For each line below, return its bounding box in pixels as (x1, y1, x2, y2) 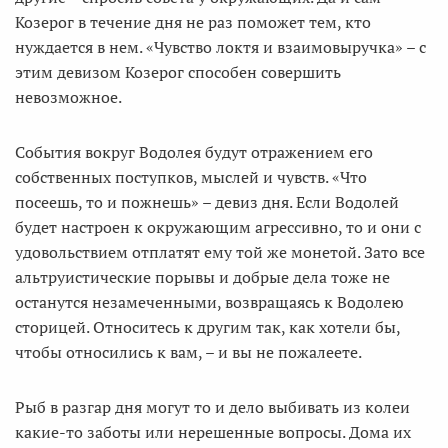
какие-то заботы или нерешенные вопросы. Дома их (15, 421, 411, 443)
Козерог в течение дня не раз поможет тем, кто (15, 11, 371, 33)
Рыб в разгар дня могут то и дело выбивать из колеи (15, 396, 410, 418)
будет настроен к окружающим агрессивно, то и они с (15, 216, 421, 238)
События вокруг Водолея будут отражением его (15, 141, 373, 163)
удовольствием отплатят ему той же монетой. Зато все (15, 241, 425, 263)
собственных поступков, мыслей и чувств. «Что (15, 166, 367, 188)
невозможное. (15, 86, 122, 108)
